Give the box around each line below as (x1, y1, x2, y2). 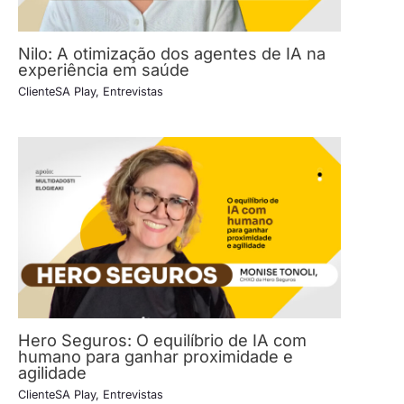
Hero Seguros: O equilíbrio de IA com (18, 329, 307, 350)
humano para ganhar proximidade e (18, 345, 293, 366)
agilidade (18, 362, 87, 382)
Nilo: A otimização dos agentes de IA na (18, 42, 326, 63)
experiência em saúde (18, 59, 189, 79)
